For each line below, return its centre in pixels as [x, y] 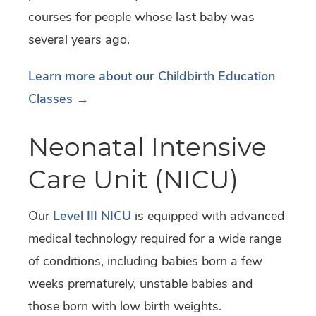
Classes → [59, 99]
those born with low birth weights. [125, 306]
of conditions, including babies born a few [145, 261]
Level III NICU [92, 215]
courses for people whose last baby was [141, 17]
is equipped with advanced [208, 215]
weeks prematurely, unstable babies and [140, 283]
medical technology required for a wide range [155, 238]
